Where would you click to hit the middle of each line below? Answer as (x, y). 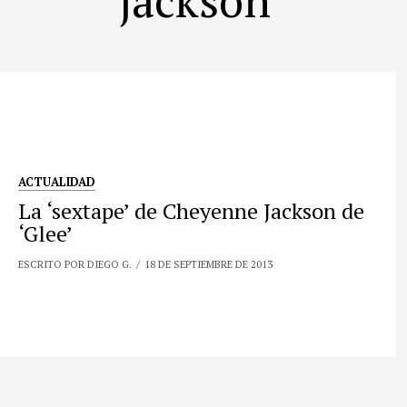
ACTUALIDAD (57, 183)
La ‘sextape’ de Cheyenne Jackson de (192, 211)
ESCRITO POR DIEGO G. (75, 264)
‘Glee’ (46, 234)
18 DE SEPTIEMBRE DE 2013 (209, 264)
